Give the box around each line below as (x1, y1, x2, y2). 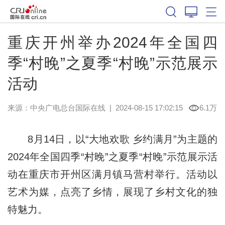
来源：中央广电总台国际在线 (7, 103, 105, 112)
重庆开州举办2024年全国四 (7, 34, 218, 51)
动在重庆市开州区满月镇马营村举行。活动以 (7, 168, 218, 180)
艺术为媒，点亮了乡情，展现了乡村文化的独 (7, 186, 218, 197)
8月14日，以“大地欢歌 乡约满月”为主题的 (7, 133, 218, 145)
